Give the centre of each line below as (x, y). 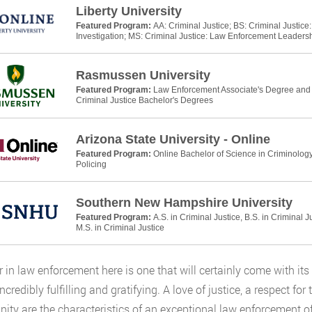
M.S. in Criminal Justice (120, 228)
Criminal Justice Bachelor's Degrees (144, 100)
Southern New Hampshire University (184, 203)
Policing (91, 164)
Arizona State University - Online (173, 139)
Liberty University (128, 11)
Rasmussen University (143, 75)
